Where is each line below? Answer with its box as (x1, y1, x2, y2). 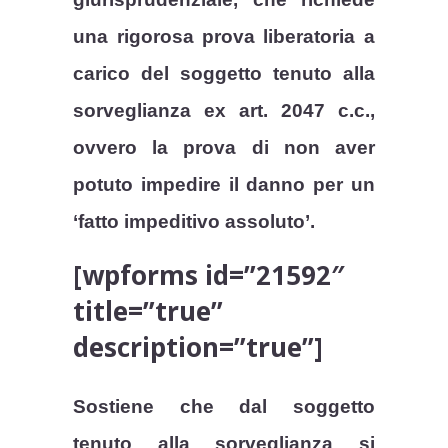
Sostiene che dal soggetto (73, 396, 375, 418)
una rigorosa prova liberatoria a (73, 26, 375, 48)
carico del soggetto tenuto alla (73, 63, 375, 85)
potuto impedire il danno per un (73, 174, 375, 196)
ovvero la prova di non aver (73, 137, 375, 159)
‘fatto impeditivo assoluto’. (73, 211, 316, 233)
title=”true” (73, 293, 224, 330)
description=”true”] (73, 329, 324, 366)
